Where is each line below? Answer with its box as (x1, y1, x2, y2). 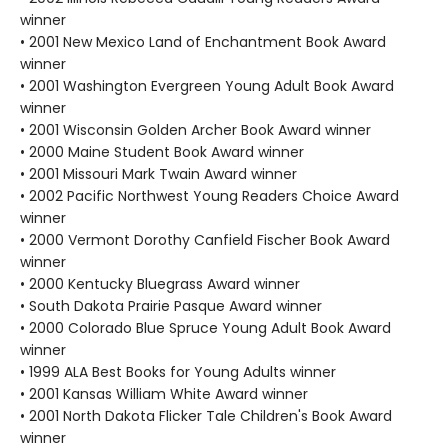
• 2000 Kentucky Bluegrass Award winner (20, 273, 300, 294)
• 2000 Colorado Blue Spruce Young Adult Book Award (20, 317, 391, 338)
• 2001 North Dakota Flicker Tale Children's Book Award (20, 405, 392, 426)
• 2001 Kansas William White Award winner (20, 383, 308, 404)
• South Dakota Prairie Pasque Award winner (20, 295, 322, 316)
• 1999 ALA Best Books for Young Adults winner (20, 361, 336, 382)
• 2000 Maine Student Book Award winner (20, 141, 304, 162)
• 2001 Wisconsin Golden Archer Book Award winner (20, 119, 371, 140)
